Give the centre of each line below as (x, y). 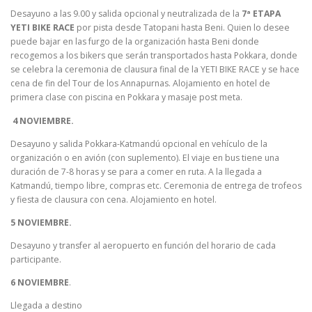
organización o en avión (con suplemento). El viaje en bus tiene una (145, 157)
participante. (36, 259)
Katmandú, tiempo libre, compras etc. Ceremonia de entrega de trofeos (156, 185)
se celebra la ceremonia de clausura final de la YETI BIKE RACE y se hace (155, 70)
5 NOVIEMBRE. (41, 222)
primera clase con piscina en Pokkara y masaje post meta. (126, 97)
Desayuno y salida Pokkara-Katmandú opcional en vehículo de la (139, 143)
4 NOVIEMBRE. (42, 120)
